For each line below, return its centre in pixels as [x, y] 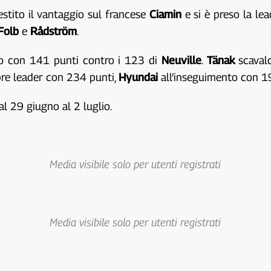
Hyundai [139, 77]
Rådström [54, 31]
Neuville [181, 60]
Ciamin [165, 14]
